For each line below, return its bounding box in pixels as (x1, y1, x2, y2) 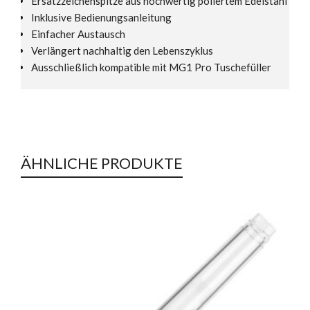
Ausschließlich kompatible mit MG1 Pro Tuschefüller (31, 60, 271, 73)
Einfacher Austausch (31, 27, 125, 40)
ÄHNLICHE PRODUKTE (21, 153, 183, 172)
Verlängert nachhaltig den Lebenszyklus (31, 44, 213, 57)
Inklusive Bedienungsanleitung (31, 10, 172, 24)
